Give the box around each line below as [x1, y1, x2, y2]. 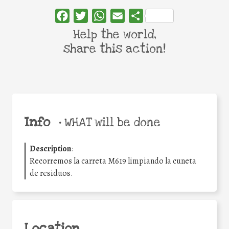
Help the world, [73, 27, 156, 42]
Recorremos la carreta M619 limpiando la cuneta [30, 155, 196, 167]
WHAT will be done [61, 115, 161, 131]
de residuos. [30, 168, 73, 179]
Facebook [70, 10, 103, 21]
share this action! [63, 41, 166, 57]
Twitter [88, 10, 113, 21]
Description [30, 143, 72, 155]
